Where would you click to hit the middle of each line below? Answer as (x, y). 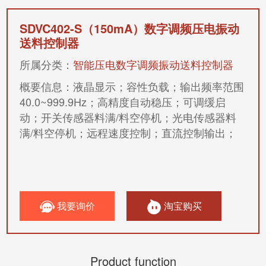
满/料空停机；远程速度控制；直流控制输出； (128, 132)
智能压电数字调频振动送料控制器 (153, 64)
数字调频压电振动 (192, 28)
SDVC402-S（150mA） (82, 28)
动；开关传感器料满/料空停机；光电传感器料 (128, 117)
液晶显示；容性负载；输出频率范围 (159, 86)
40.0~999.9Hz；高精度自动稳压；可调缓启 (123, 102)
